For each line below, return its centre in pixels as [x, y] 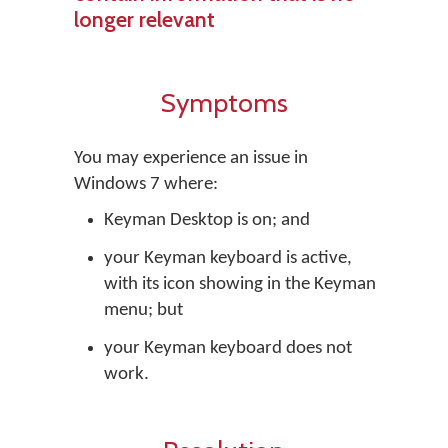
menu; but [143, 310]
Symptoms [224, 102]
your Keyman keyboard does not [228, 348]
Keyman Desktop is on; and [207, 220]
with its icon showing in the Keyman [240, 284]
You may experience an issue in [191, 158]
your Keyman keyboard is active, [228, 258]
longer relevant [144, 19]
